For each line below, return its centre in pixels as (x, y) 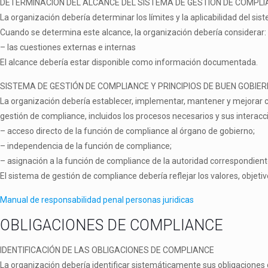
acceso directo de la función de (66, 131)
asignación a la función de (57, 161)
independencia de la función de (67, 146)
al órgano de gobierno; (213, 131)
